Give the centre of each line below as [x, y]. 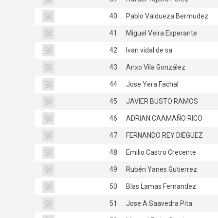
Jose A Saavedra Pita [158, 203]
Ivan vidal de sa [148, 50]
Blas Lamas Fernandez [160, 186]
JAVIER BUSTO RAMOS [161, 101]
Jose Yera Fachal [152, 84]
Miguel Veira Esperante [161, 33]
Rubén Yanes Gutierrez [161, 169]
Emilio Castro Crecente [160, 152]
